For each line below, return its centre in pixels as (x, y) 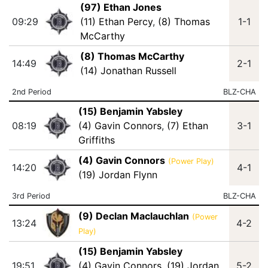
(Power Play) (191, 161)
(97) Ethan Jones (121, 7)
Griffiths (96, 140)
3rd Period (31, 196)
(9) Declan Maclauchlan (133, 216)
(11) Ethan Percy (116, 22)
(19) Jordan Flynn (118, 175)
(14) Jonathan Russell (128, 71)
